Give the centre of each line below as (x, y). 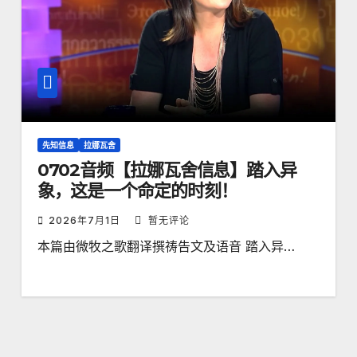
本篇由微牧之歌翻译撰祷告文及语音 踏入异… (166, 247)
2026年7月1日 (86, 221)
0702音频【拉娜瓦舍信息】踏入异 (167, 171)
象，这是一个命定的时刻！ (137, 191)
